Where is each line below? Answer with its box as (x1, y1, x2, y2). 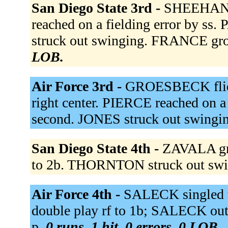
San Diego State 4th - (31, 140, 162, 157)
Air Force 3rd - (31, 78, 125, 95)
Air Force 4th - (31, 186, 124, 203)
